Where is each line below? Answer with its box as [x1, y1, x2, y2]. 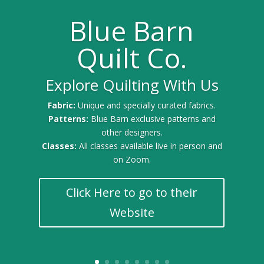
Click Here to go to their [66, 184, 198, 201]
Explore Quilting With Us [45, 74, 219, 96]
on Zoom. [113, 154, 151, 166]
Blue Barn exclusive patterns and [90, 113, 216, 125]
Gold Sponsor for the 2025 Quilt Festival [48, 89, 216, 101]
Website [109, 204, 154, 221]
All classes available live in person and [78, 140, 222, 152]
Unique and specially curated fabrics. [78, 100, 216, 111]
